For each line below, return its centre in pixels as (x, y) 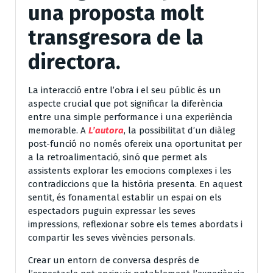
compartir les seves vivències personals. (112, 237)
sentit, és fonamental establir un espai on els (125, 197)
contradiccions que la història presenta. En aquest (135, 184)
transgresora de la (116, 37)
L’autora (106, 130)
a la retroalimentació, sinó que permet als (118, 157)
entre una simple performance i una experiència (130, 117)
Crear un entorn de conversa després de (114, 260)
